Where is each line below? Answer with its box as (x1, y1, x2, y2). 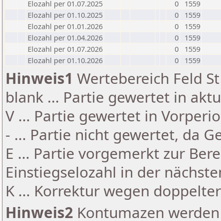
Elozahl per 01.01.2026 (28, 21, 103, 31)
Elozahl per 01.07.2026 (28, 44, 103, 54)
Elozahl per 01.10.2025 (28, 10, 103, 20)
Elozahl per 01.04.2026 (28, 33, 103, 42)
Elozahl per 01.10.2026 (28, 55, 103, 65)
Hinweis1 (5, 68, 73, 88)
